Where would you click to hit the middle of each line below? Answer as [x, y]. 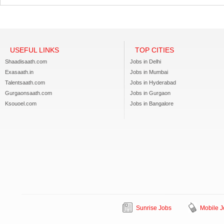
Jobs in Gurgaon [150, 93]
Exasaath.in [19, 72]
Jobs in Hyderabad [153, 82]
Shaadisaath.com [26, 61]
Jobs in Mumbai [149, 72]
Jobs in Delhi [145, 61]
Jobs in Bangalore [152, 103]
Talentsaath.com [25, 82]
